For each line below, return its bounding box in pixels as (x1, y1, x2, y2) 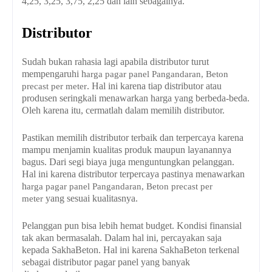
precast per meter (22, 81, 87, 92)
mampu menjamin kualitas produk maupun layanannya (22, 144, 231, 155)
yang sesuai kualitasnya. (43, 193, 138, 204)
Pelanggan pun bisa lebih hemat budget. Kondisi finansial (22, 220, 242, 231)
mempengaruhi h (22, 69, 86, 80)
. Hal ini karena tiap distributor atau (87, 81, 222, 92)
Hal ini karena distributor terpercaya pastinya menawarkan (22, 169, 245, 180)
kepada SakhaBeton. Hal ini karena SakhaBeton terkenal (22, 245, 239, 256)
